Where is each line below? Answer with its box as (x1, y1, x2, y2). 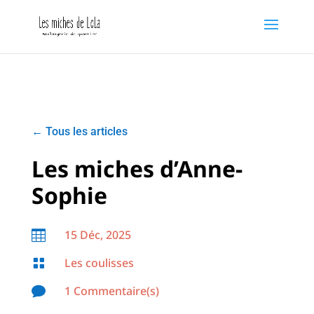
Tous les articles (45, 125, 128, 138)
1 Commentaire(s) (64, 283, 159, 299)
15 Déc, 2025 (64, 227, 131, 243)
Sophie (31, 180, 107, 210)
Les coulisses (64, 255, 134, 271)
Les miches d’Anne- (31, 153, 243, 184)
